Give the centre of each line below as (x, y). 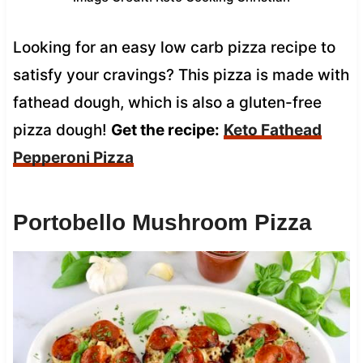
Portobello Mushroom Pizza (162, 222)
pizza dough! (62, 130)
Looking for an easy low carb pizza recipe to (174, 47)
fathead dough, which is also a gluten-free (167, 102)
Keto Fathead (272, 130)
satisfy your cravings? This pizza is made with (181, 75)
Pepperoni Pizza (73, 157)
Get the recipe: (165, 130)
